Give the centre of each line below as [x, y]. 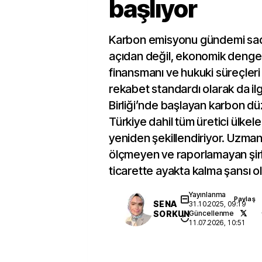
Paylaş [244, 199]
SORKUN [172, 214]
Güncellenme [211, 213]
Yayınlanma [207, 194]
